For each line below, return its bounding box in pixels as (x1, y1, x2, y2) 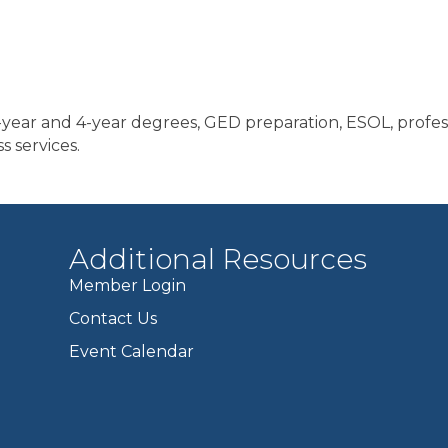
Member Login (69, 276, 187, 295)
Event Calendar (69, 342, 195, 361)
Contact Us (69, 309, 158, 328)
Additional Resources (69, 242, 368, 276)
